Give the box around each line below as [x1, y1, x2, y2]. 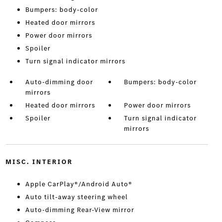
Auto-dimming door [25, 77, 93, 87]
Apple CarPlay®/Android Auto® [25, 179, 132, 189]
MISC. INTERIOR [5, 157, 73, 167]
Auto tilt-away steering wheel [25, 192, 128, 202]
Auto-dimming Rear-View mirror [25, 205, 134, 215]
